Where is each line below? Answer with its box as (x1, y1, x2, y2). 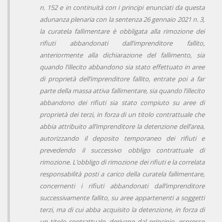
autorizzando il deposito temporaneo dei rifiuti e (40, 134, 205, 143)
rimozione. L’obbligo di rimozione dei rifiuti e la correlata (40, 158, 205, 167)
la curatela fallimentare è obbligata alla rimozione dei (40, 27, 205, 36)
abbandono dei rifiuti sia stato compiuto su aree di (40, 98, 205, 108)
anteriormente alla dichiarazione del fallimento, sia (40, 51, 205, 60)
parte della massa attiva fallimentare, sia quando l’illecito (40, 86, 205, 96)
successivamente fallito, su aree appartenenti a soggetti (40, 193, 205, 203)
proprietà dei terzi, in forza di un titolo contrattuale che (40, 110, 205, 119)
